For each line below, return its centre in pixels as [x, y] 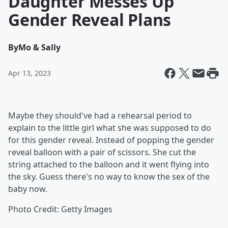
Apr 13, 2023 [30, 73]
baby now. [28, 189]
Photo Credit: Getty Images [60, 209]
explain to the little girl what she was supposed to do [110, 128]
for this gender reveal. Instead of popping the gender [111, 140]
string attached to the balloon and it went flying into [109, 164]
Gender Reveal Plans [90, 20]
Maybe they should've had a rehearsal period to [100, 116]
